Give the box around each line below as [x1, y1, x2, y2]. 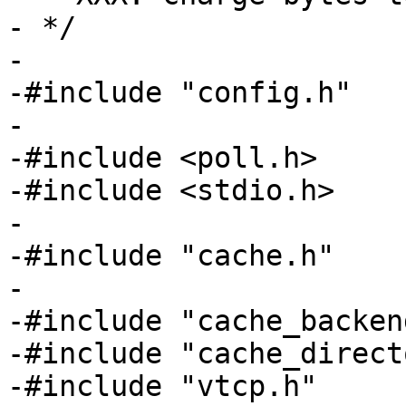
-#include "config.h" [7, 76, 352, 110]
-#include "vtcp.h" [7, 370, 317, 403]
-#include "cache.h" [7, 239, 334, 273]
